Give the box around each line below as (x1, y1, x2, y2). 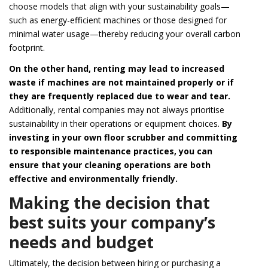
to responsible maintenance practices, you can (9, 145, 212, 157)
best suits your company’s (9, 211, 215, 233)
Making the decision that (9, 191, 210, 214)
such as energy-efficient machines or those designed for (9, 14, 227, 26)
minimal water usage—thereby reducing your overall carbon (9, 28, 240, 39)
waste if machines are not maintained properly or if (9, 76, 234, 88)
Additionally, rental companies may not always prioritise (9, 103, 224, 115)
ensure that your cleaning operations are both (9, 159, 211, 170)
